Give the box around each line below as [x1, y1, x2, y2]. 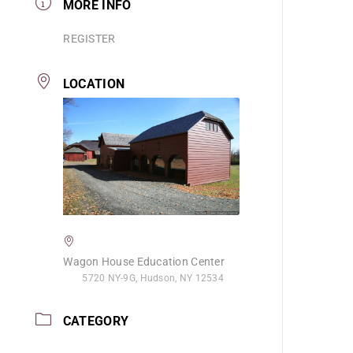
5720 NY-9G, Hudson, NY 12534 [82, 272, 224, 284]
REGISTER [63, 32, 116, 45]
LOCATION [62, 76, 125, 91]
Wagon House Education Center [63, 255, 225, 268]
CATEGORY [62, 314, 129, 329]
